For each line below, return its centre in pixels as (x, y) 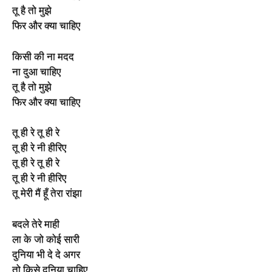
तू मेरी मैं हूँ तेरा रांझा (47, 193)
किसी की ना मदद (43, 56)
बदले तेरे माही (36, 224)
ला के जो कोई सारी (46, 239)
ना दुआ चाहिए (36, 71)
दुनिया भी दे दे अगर (46, 254)
